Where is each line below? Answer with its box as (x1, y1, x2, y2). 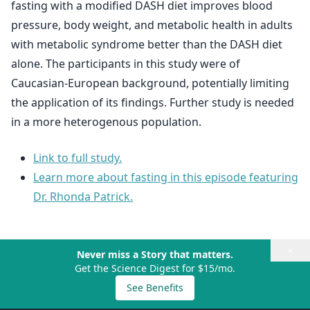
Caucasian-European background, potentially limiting (11, 75, 289, 91)
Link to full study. (33, 150, 122, 165)
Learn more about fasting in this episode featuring (33, 170, 298, 185)
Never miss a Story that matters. (77, 248, 233, 261)
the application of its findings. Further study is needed (11, 95, 294, 110)
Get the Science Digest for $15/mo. (75, 262, 235, 275)
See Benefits (127, 281, 183, 294)
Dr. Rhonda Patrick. (33, 189, 133, 204)
